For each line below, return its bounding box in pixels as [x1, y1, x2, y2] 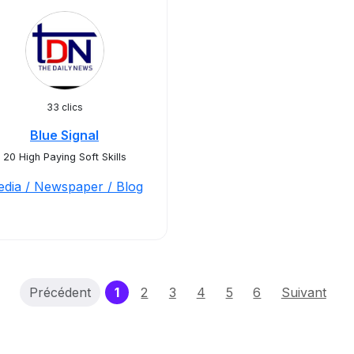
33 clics [46, 101, 83, 113]
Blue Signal [30, 127, 99, 143]
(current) [118, 284, 176, 299]
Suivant [281, 284, 326, 300]
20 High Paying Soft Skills [2, 151, 126, 163]
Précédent [29, 284, 92, 300]
